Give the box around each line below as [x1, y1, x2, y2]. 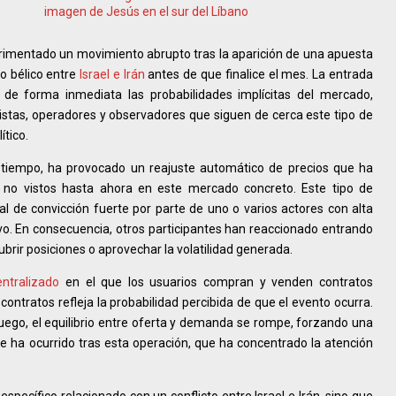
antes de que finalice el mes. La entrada [144, 66, 374, 81]
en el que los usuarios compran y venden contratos [59, 274, 374, 289]
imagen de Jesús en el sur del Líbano [44, 4, 248, 19]
